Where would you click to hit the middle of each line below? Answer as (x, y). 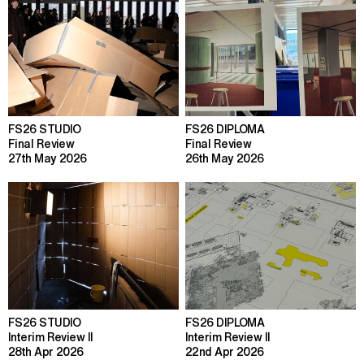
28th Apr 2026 (46, 352)
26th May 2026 (225, 158)
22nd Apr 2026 (225, 352)
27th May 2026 (48, 158)
